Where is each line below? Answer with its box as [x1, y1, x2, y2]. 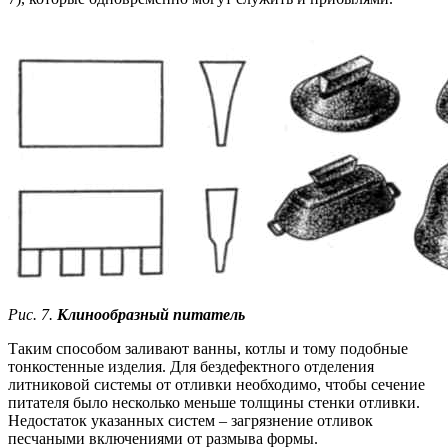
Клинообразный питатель [57, 306, 245, 324]
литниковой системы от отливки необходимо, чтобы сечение [8, 376, 425, 394]
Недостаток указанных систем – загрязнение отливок [8, 412, 373, 430]
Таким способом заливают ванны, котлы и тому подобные [8, 340, 408, 358]
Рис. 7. [8, 306, 57, 324]
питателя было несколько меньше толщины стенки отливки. [8, 394, 420, 412]
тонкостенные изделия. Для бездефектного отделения [8, 358, 374, 376]
